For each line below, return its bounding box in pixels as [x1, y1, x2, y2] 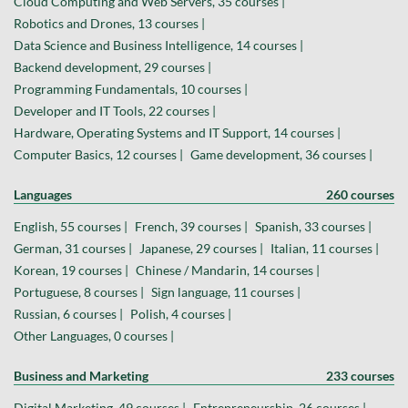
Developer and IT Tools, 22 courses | [14, 103, 216, 119]
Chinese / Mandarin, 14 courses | [136, 262, 320, 279]
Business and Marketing [14, 368, 148, 384]
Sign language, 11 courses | [151, 284, 301, 301]
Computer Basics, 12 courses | [14, 147, 183, 163]
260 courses [326, 187, 394, 203]
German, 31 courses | [14, 240, 132, 257]
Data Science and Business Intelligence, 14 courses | [14, 37, 303, 54]
